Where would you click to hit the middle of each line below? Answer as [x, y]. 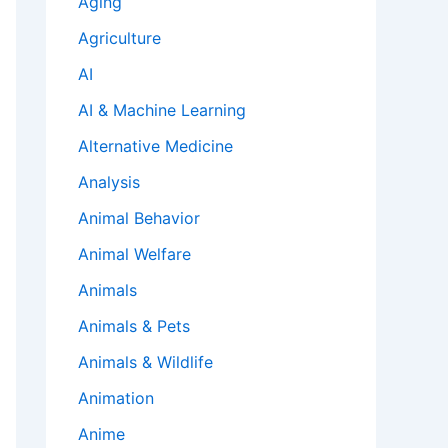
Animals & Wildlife [145, 362]
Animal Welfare [134, 254]
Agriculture [119, 38]
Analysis [109, 182]
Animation [116, 398]
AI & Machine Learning [162, 110]
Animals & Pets [134, 326]
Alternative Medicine [155, 146]
